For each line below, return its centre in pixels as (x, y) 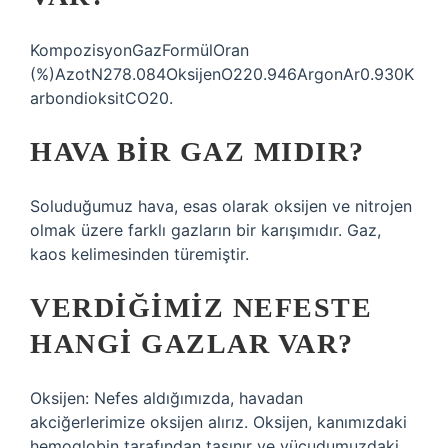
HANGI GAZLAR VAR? (192, 343)
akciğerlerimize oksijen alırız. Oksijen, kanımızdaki (218, 422)
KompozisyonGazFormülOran (139, 50)
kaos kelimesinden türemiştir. (139, 254)
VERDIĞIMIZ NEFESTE (201, 307)
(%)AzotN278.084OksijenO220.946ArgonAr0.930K (222, 74)
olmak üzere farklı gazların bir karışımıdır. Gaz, (205, 230)
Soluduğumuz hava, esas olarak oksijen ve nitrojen (221, 206)
